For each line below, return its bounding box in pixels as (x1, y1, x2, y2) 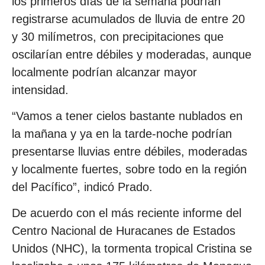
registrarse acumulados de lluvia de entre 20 (12, 12, 245, 25)
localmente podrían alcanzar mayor (12, 65, 197, 79)
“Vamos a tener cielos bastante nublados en (12, 109, 243, 122)
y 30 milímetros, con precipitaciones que (12, 30, 224, 43)
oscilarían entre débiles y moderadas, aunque (12, 47, 251, 61)
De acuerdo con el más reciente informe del (12, 206, 241, 220)
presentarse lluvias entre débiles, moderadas (12, 144, 247, 158)
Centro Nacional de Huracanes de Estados (12, 224, 235, 238)
